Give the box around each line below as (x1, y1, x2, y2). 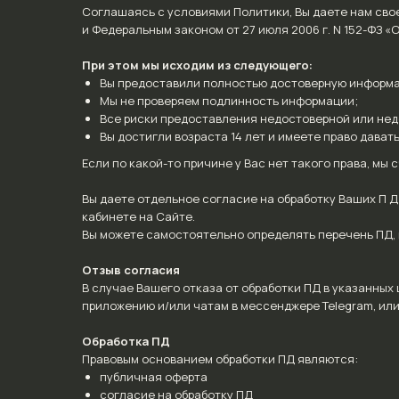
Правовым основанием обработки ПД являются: (82, 351, 358, 367)
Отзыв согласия (82, 262, 180, 278)
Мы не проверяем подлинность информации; (100, 93, 358, 109)
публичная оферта (100, 369, 208, 385)
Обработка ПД (82, 333, 170, 349)
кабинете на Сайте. (82, 208, 195, 224)
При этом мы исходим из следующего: (82, 57, 313, 73)
